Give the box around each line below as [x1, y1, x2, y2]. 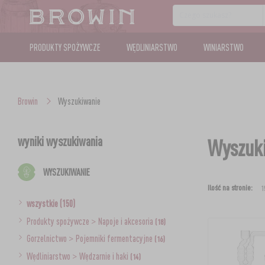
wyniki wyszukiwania [17, 133, 102, 148]
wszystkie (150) [26, 198, 75, 209]
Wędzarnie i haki [79, 251, 130, 261]
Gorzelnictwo [26, 233, 69, 244]
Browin [17, 95, 38, 106]
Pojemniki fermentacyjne [75, 233, 154, 244]
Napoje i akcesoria [98, 215, 155, 227]
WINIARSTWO [203, 42, 244, 53]
